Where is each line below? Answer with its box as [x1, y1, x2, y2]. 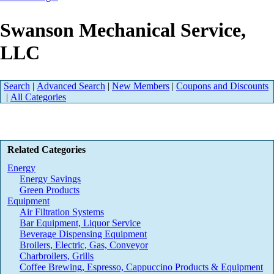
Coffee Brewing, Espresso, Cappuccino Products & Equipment [20, 262, 263, 273]
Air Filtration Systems [20, 207, 104, 218]
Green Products [20, 185, 80, 196]
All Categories [10, 92, 66, 103]
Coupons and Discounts [176, 81, 268, 92]
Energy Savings [20, 174, 81, 185]
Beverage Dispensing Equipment [20, 229, 147, 240]
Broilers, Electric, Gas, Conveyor [20, 240, 148, 251]
